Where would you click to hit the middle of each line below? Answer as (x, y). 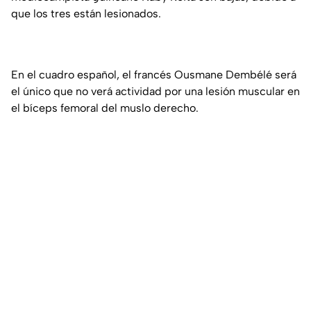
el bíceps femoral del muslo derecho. (105, 108)
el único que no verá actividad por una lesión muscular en (155, 91)
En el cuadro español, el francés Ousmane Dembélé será (154, 74)
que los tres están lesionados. (86, 13)
